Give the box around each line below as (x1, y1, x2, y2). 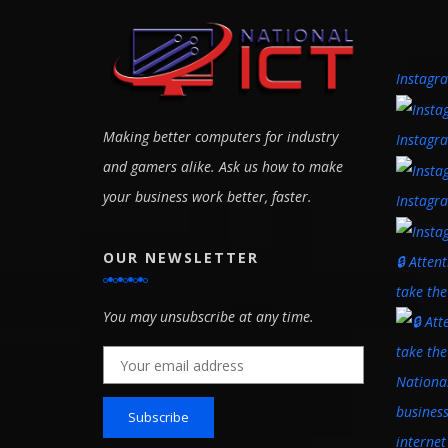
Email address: (102, 349, 194, 369)
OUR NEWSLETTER (103, 247, 259, 267)
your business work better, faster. (103, 186, 312, 206)
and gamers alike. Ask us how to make (103, 156, 343, 176)
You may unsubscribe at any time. (103, 306, 314, 326)
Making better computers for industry (103, 126, 338, 146)
